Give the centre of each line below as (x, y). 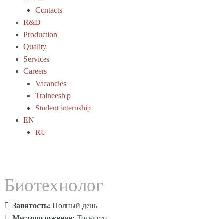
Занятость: (32, 206)
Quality (35, 47)
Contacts (49, 10)
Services (36, 59)
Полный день (75, 206)
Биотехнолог (54, 185)
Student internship (63, 108)
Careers (35, 71)
